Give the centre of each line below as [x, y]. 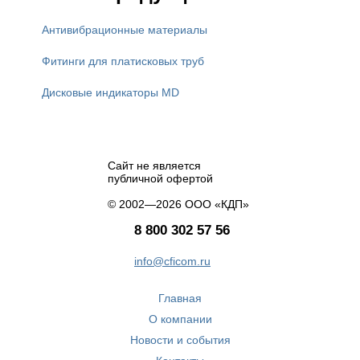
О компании [180, 319]
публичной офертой [160, 178]
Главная [180, 298]
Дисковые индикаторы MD [110, 92]
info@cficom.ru [172, 261]
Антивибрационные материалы [125, 29]
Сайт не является [154, 165]
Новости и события [180, 340]
